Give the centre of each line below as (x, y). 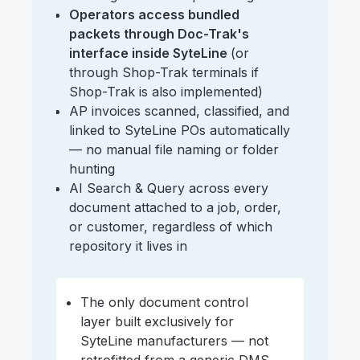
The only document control (164, 303)
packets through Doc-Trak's (159, 34)
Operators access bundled (154, 15)
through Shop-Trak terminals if (164, 73)
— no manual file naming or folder (174, 150)
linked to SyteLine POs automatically (180, 131)
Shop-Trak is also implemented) (166, 92)
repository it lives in (128, 246)
